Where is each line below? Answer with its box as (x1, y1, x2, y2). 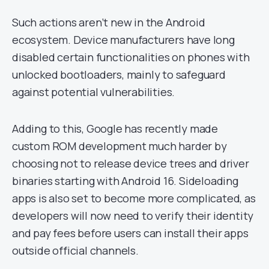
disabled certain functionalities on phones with (12, 50, 250, 64)
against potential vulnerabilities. (12, 85, 175, 99)
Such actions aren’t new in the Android (12, 15, 205, 29)
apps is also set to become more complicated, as (12, 191, 256, 205)
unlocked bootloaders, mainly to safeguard (12, 67, 226, 82)
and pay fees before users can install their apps (12, 226, 249, 240)
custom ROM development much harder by (12, 139, 227, 153)
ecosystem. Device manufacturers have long (12, 32, 235, 47)
